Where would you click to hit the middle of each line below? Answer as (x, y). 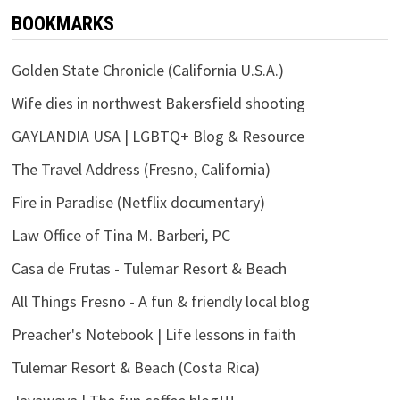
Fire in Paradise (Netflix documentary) (138, 202)
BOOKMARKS (62, 23)
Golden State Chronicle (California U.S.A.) (147, 70)
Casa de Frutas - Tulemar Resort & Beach (149, 268)
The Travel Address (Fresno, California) (141, 169)
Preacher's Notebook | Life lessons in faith (153, 334)
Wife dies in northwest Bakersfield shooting (158, 103)
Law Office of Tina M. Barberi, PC (121, 235)
